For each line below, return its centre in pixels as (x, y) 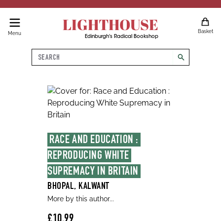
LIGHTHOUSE (110, 24)
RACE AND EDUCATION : (94, 141)
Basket (205, 31)
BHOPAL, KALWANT (78, 187)
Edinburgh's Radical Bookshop (121, 37)
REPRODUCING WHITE (88, 156)
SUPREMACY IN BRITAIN (93, 172)
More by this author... (81, 199)
